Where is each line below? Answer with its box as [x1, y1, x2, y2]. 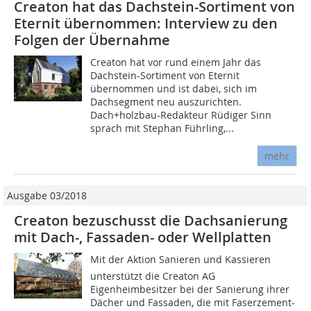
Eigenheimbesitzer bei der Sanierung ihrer [90, 283, 290, 296]
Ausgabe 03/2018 [7, 189, 87, 203]
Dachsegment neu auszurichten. [90, 95, 242, 109]
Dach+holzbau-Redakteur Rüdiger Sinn [90, 108, 272, 122]
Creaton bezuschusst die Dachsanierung [14, 211, 287, 230]
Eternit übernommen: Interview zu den [14, 14, 278, 33]
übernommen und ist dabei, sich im [90, 82, 258, 96]
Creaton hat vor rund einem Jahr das [90, 56, 262, 69]
